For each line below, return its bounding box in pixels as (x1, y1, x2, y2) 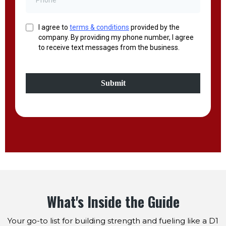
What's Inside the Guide (46, 191, 180, 212)
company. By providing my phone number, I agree (38, 33, 194, 42)
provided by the (129, 23, 180, 32)
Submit (100, 79, 126, 88)
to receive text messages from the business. (38, 43, 180, 52)
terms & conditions (70, 23, 129, 32)
